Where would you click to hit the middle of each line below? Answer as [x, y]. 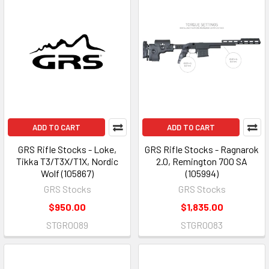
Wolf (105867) [67, 173]
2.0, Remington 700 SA [202, 161]
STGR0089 [67, 225]
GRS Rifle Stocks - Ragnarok [202, 149]
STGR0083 [202, 225]
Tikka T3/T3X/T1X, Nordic [67, 161]
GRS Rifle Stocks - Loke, [67, 149]
